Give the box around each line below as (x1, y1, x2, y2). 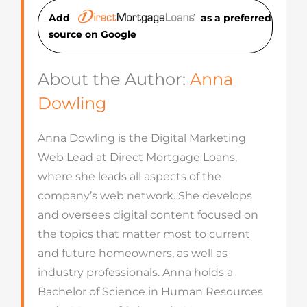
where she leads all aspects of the (37, 170, 221, 183)
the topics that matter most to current (37, 228, 250, 241)
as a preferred (200, 12, 271, 24)
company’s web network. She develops (37, 189, 252, 202)
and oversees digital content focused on (37, 208, 258, 221)
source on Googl (48, 28, 130, 40)
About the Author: (37, 69, 190, 89)
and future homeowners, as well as (37, 247, 228, 260)
